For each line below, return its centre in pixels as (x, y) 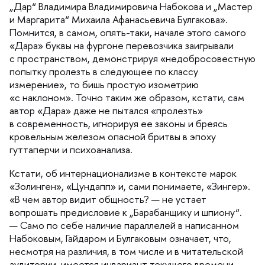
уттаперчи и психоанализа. (71, 149)
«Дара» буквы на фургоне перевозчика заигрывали (122, 45)
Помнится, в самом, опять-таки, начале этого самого (128, 32)
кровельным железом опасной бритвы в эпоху (113, 136)
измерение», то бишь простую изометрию (104, 84)
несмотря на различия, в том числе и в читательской (126, 251)
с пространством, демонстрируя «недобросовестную (132, 58)
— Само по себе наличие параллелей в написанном (124, 225)
